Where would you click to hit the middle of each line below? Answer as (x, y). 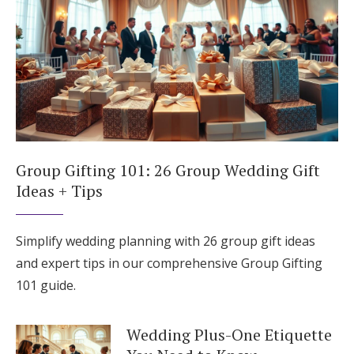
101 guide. (46, 285)
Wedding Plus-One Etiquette (229, 334)
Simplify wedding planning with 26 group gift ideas (166, 241)
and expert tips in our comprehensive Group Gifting (169, 263)
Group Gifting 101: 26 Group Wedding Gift (168, 170)
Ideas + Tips (59, 190)
